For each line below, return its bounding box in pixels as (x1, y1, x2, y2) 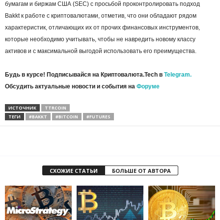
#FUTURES (86, 113, 110, 120)
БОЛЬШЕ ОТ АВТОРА (111, 167, 171, 175)
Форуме (137, 83, 160, 90)
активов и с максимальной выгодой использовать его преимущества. (5, 48, 196, 55)
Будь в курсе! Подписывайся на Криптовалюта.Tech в (5, 71, 164, 79)
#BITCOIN (55, 113, 78, 120)
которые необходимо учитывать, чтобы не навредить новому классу (5, 36, 195, 43)
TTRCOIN (45, 105, 66, 111)
